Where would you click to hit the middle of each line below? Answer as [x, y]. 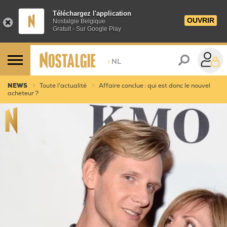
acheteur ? [23, 93]
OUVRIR [201, 20]
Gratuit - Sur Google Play [87, 29]
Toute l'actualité [63, 86]
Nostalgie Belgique [79, 21]
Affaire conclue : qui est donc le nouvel [155, 86]
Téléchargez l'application [92, 13]
